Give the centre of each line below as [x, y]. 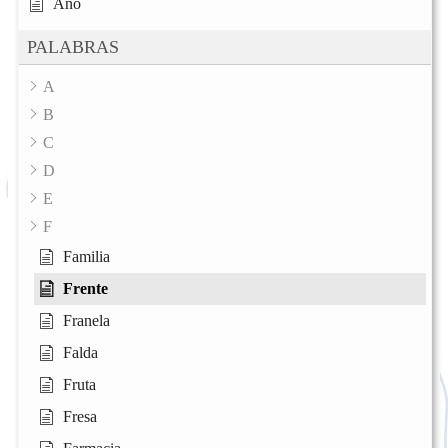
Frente [85, 288]
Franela [86, 320]
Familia [86, 256]
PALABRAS [73, 46]
